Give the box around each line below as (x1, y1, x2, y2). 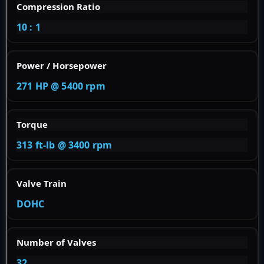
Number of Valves (16, 236, 96, 248)
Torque (16, 118, 48, 130)
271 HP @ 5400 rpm (16, 79, 105, 93)
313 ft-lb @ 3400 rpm (16, 138, 113, 151)
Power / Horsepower (16, 59, 107, 71)
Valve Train (16, 177, 67, 189)
